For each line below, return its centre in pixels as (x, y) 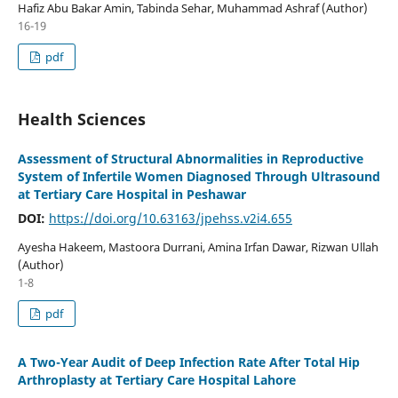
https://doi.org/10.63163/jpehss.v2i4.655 (170, 218)
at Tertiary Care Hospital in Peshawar (131, 194)
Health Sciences (81, 119)
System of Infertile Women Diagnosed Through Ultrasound (199, 176)
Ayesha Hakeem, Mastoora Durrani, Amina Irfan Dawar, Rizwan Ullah (198, 247)
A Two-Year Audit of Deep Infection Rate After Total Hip (188, 362)
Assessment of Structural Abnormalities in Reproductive (190, 158)
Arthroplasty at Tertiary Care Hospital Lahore (156, 379)
